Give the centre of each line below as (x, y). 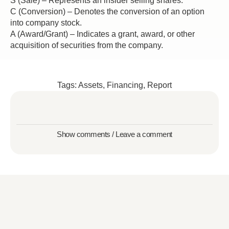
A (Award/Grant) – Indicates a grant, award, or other (102, 34)
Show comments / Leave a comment (114, 134)
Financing (125, 85)
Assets (90, 85)
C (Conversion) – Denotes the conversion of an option (107, 12)
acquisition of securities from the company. (87, 45)
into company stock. (46, 23)
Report (159, 85)
